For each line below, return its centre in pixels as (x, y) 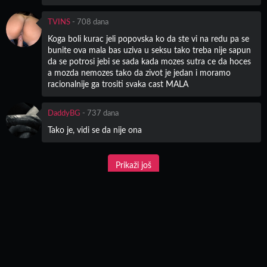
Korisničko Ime (31, 201)
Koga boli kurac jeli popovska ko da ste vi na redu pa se (148, 40)
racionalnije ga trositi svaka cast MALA (118, 85)
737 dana (103, 114)
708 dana (93, 23)
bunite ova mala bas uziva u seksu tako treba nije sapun (149, 51)
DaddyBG (64, 114)
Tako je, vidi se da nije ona (95, 131)
